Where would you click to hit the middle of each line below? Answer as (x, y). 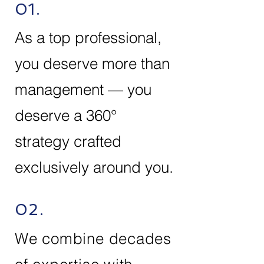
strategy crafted (68, 141)
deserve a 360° (66, 115)
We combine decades (93, 239)
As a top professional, (88, 38)
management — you (83, 90)
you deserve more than (92, 64)
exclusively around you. (94, 167)
